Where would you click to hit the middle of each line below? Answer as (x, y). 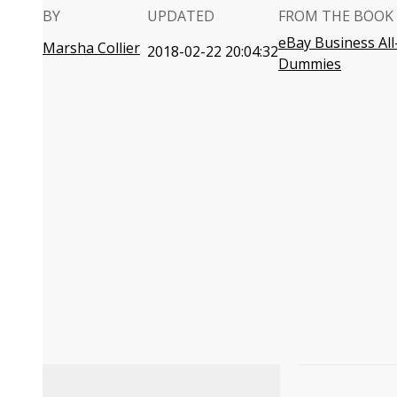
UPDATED (181, 16)
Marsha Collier (91, 48)
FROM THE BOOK (336, 16)
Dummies (310, 64)
